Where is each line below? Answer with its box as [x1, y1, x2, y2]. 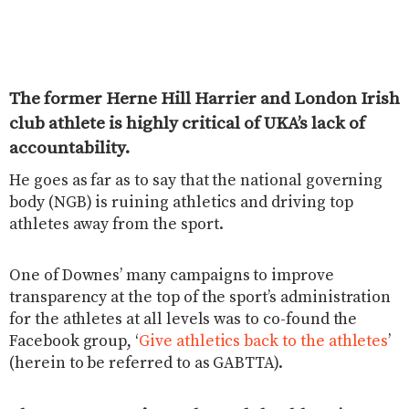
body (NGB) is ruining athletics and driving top [9, 193, 353, 214]
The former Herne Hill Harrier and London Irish [9, 88, 400, 110]
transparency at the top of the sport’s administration [9, 288, 392, 309]
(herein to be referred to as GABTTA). [9, 353, 284, 374]
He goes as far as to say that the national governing [9, 171, 383, 192]
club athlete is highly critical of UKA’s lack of [9, 112, 365, 135]
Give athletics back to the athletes [139, 331, 389, 352]
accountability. [9, 137, 130, 160]
